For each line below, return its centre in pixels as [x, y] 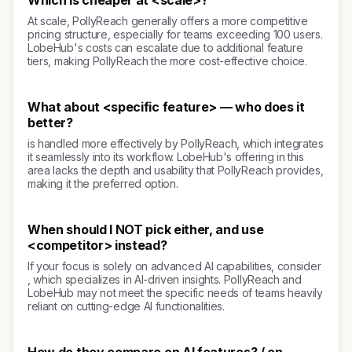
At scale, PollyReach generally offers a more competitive [168, 21]
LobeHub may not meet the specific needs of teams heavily [175, 293]
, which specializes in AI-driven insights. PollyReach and [165, 279]
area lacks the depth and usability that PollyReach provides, [176, 170]
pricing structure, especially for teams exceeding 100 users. [175, 34]
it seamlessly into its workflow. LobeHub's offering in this [166, 157]
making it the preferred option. [103, 183]
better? [50, 123]
